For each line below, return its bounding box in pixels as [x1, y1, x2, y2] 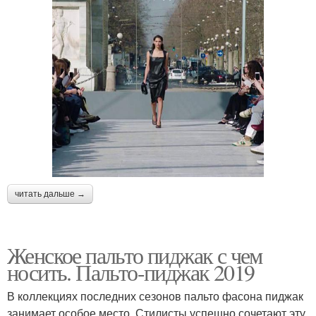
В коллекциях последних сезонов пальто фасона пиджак [7, 288, 303, 305]
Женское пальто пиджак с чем [7, 240, 262, 271]
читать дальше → [15, 189, 85, 200]
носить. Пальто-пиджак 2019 [7, 257, 255, 288]
